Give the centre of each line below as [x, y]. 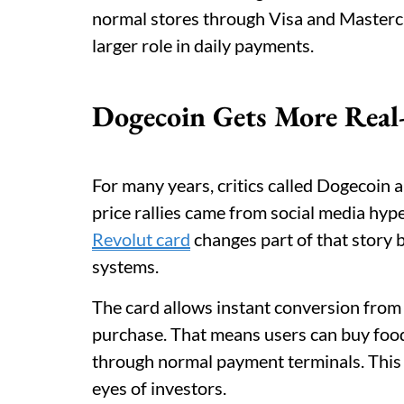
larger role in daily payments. [203, 45]
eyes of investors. [159, 388]
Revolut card [141, 239]
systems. [125, 266]
